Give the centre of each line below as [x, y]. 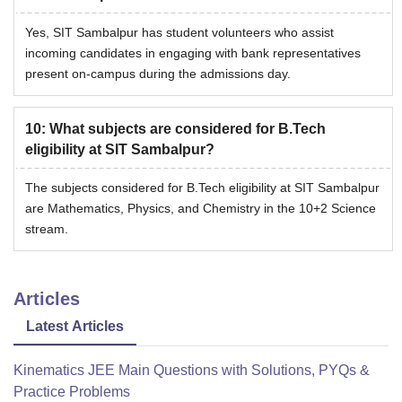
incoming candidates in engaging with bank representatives [193, 53]
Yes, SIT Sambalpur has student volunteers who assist [179, 33]
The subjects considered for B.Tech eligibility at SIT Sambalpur [202, 188]
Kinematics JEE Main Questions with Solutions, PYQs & [192, 371]
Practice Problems [72, 392]
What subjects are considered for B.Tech [188, 129]
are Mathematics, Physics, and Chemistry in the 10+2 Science [201, 209]
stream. [47, 229]
